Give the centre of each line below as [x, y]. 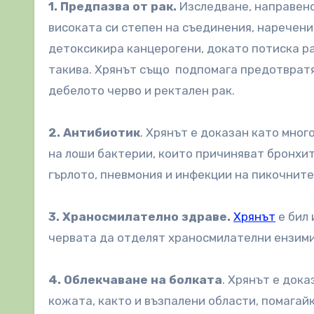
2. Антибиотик [94, 133]
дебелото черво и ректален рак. [142, 91]
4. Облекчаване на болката [135, 280]
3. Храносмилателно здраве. [139, 217]
